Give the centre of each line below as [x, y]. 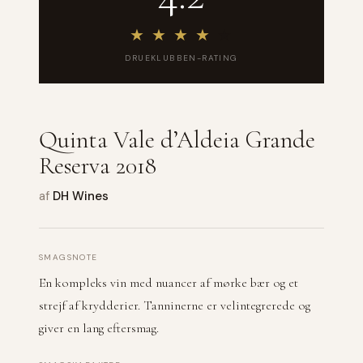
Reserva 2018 [98, 166]
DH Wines [81, 196]
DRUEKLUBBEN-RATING [181, 58]
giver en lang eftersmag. [99, 328]
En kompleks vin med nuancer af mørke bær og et [169, 283]
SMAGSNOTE [68, 257]
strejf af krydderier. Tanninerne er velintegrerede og [175, 305]
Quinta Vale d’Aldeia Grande [177, 140]
